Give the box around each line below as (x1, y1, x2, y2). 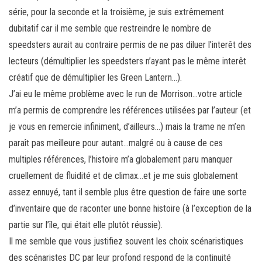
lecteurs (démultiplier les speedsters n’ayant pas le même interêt (9, 55, 246, 67)
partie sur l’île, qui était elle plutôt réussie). (9, 219, 163, 230)
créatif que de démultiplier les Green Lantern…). (9, 71, 182, 83)
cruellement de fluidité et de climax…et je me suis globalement (9, 170, 238, 181)
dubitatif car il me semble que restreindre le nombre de (9, 22, 211, 34)
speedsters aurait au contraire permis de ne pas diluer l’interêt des (9, 39, 251, 50)
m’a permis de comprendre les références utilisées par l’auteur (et (9, 104, 251, 116)
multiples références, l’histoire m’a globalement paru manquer (9, 153, 233, 165)
